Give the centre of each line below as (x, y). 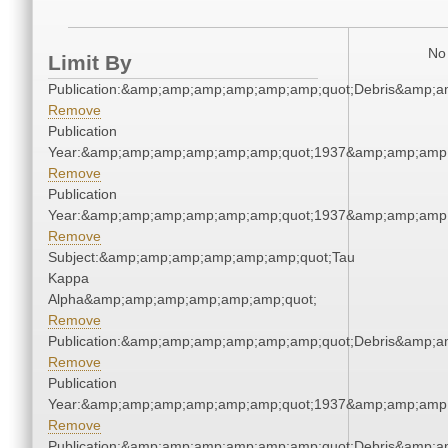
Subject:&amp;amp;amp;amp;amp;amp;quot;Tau (201, 257)
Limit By (90, 63)
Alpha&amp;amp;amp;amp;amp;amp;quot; (182, 299)
